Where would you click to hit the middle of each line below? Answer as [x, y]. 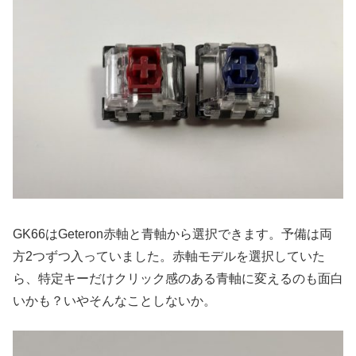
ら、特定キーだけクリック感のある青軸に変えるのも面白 [178, 279]
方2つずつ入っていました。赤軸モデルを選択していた [169, 257]
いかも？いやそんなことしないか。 [114, 301]
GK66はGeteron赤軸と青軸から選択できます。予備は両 [172, 234]
